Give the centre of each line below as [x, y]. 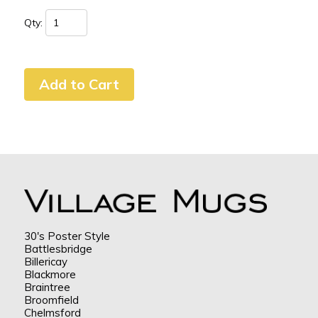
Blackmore [50, 274]
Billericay [45, 261]
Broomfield [51, 300]
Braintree [47, 287]
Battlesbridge [58, 248]
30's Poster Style [67, 236]
